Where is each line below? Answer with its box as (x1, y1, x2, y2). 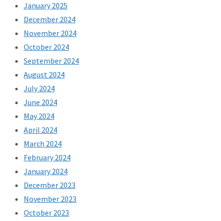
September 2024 (24, 56, 79, 66)
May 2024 (24, 111, 54, 121)
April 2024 (24, 125, 57, 135)
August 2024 (24, 70, 65, 80)
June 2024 (24, 97, 57, 108)
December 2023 (24, 180, 75, 190)
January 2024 (24, 166, 68, 177)
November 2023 (24, 194, 76, 204)
